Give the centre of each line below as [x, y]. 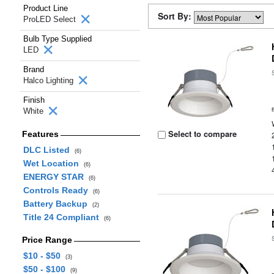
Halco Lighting [50, 80]
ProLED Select [51, 19]
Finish [34, 100]
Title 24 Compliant [63, 217]
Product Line [46, 8]
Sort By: [176, 16]
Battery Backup [57, 204]
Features [40, 134]
